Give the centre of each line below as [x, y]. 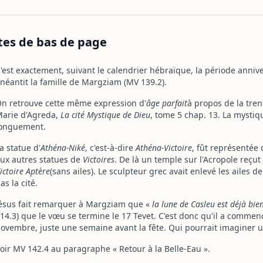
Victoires [99, 159]
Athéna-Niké [63, 148]
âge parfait [167, 103]
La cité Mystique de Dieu [105, 115]
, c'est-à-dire [110, 148]
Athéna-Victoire [164, 148]
